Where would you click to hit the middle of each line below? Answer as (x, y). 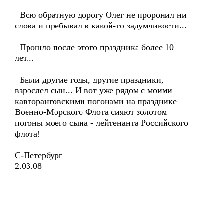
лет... (24, 58)
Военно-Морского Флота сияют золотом (91, 112)
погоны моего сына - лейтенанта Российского (101, 123)
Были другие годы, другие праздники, (89, 80)
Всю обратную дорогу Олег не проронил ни (101, 15)
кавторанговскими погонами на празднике (96, 101)
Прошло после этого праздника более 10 (94, 47)
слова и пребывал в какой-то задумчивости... (101, 26)
